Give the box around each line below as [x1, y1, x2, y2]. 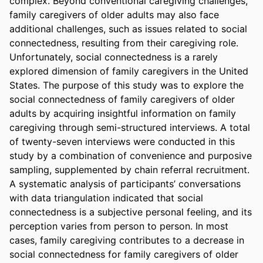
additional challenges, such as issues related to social [9, 22, 247, 35]
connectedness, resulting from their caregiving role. [9, 36, 238, 49]
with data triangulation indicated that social [9, 191, 203, 204]
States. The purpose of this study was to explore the [9, 79, 244, 91]
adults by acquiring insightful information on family [9, 107, 236, 119]
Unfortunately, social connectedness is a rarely [9, 50, 218, 63]
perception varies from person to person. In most [9, 220, 228, 232]
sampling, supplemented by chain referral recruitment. [9, 163, 249, 176]
